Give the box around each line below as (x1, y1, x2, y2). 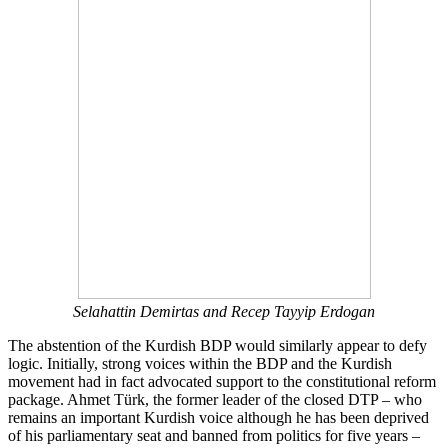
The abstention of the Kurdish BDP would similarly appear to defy (8, 336, 427, 354)
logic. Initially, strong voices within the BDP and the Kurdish (8, 354, 392, 372)
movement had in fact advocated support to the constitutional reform (8, 372, 436, 390)
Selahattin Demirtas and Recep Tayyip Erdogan (73, 302, 375, 320)
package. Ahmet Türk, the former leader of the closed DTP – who (8, 390, 422, 408)
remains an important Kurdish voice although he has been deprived (8, 408, 429, 426)
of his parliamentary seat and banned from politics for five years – (8, 426, 420, 444)
